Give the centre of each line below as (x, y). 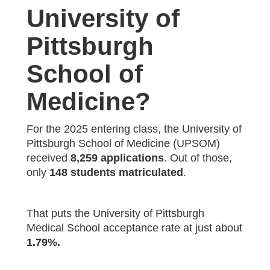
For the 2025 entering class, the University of (134, 129)
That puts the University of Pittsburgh (115, 213)
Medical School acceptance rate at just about (134, 228)
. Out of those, (198, 158)
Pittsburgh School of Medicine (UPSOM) (123, 143)
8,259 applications (117, 158)
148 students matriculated (115, 172)
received (49, 158)
